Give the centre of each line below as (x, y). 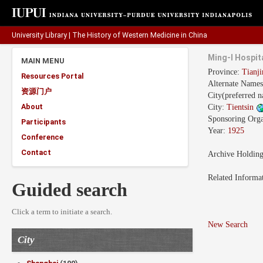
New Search (228, 225)
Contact (36, 152)
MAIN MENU (43, 61)
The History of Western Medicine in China (140, 35)
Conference (42, 137)
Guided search (70, 190)
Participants (43, 122)
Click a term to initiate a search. (62, 212)
